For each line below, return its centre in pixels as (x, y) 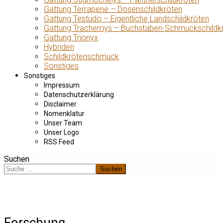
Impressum (62, 85)
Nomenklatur (64, 113)
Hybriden (59, 47)
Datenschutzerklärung (79, 95)
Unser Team (63, 123)
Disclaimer (60, 104)
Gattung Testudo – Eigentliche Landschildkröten (126, 19)
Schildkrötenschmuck (81, 56)
